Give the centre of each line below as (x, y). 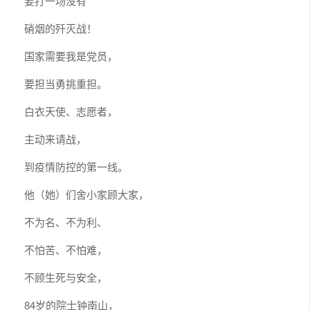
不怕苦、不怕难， (66, 249)
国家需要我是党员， (71, 55)
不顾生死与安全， (66, 277)
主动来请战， (55, 138)
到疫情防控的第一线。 (76, 166)
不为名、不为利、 (66, 221)
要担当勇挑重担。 (66, 83)
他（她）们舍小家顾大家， (86, 194)
